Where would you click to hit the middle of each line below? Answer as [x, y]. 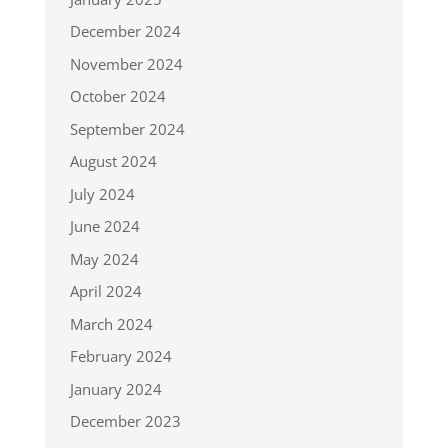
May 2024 [104, 258]
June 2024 [104, 226]
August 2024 [113, 161]
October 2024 [117, 96]
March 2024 [111, 323]
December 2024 [125, 31]
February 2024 [120, 356]
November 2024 [126, 63]
